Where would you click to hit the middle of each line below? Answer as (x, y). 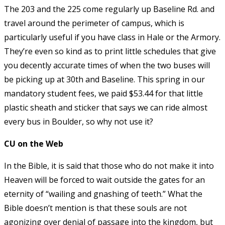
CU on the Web (34, 143)
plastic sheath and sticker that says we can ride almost (106, 107)
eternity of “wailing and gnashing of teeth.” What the (103, 194)
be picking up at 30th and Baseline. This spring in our (104, 79)
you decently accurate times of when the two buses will (107, 65)
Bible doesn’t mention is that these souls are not (95, 208)
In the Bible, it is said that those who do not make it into (109, 165)
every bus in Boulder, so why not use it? (79, 121)
